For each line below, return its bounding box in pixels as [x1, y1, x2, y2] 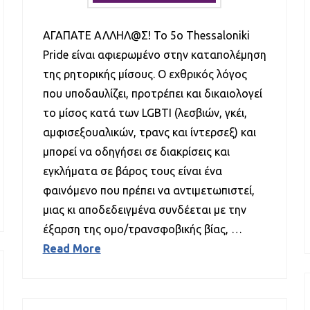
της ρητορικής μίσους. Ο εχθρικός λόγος [42, 68, 247, 81]
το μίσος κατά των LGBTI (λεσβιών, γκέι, [42, 107, 247, 120]
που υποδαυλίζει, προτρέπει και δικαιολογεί [42, 87, 262, 100]
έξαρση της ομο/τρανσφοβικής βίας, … [42, 223, 242, 236]
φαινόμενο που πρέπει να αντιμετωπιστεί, [42, 184, 255, 197]
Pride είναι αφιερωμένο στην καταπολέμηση [42, 48, 266, 62]
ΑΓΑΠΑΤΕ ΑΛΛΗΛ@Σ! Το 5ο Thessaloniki [42, 29, 250, 42]
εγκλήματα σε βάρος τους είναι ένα [42, 165, 222, 178]
